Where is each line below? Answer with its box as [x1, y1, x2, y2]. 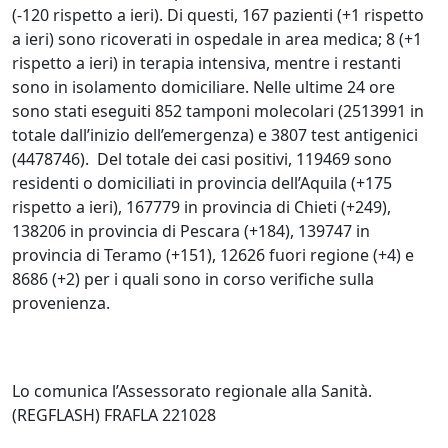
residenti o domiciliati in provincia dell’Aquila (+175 [12, 172, 392, 195]
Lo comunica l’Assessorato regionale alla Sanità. [12, 380, 372, 403]
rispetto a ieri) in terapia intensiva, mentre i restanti [12, 52, 401, 75]
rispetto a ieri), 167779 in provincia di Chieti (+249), [12, 196, 391, 219]
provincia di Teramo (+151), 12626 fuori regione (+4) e [12, 244, 414, 267]
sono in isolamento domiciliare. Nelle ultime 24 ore [12, 76, 395, 99]
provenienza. [12, 292, 110, 315]
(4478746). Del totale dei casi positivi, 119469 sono [12, 148, 392, 171]
